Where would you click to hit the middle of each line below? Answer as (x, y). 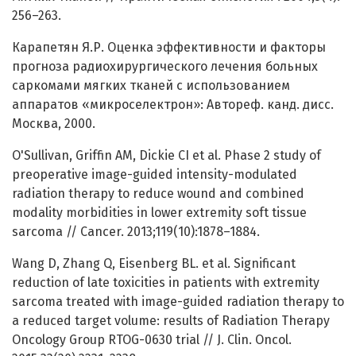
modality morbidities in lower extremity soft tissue (159, 213)
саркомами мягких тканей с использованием (151, 86)
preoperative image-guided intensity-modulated (155, 175)
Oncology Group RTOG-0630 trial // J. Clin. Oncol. (152, 340)
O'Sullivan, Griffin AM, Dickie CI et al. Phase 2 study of (166, 156)
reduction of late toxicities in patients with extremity (166, 283)
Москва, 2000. (54, 124)
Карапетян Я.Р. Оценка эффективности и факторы (169, 48)
